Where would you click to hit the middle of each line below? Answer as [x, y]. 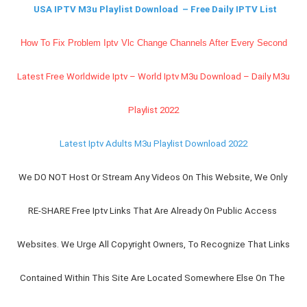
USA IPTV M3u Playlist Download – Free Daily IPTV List [155, 10]
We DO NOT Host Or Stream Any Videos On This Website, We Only [152, 177]
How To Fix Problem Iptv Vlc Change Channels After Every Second [153, 43]
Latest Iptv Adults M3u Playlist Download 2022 [153, 144]
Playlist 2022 [153, 110]
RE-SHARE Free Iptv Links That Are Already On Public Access [152, 211]
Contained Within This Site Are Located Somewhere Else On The [152, 278]
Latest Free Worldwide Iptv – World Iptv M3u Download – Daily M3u [153, 77]
